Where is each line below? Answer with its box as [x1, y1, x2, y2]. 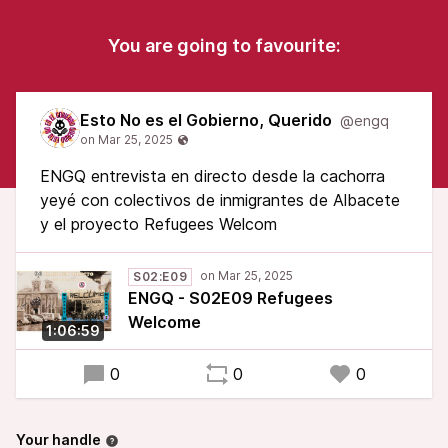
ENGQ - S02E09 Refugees [128, 288, 333, 308]
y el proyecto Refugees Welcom [40, 214, 277, 234]
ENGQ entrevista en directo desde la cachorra [40, 166, 385, 186]
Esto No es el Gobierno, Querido [80, 110, 332, 130]
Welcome [128, 312, 201, 332]
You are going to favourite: [107, 35, 341, 56]
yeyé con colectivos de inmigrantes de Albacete [40, 190, 400, 210]
